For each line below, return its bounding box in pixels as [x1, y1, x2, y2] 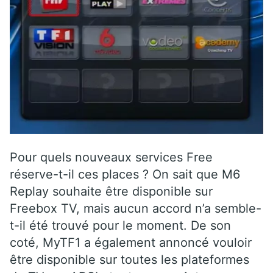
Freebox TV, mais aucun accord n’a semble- [10, 200, 261, 216]
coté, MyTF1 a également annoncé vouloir [10, 235, 252, 250]
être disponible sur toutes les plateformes [10, 252, 249, 267]
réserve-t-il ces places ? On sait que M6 [10, 166, 240, 182]
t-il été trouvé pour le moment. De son [10, 218, 231, 233]
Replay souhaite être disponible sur [10, 183, 213, 199]
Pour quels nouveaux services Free [10, 149, 213, 165]
